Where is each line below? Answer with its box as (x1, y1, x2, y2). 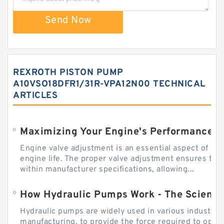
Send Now (44, 14, 91, 27)
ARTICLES (13, 90, 57, 102)
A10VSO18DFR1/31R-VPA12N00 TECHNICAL (13, 78, 205, 90)
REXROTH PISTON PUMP (13, 67, 123, 79)
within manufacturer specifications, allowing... (20, 164, 194, 175)
